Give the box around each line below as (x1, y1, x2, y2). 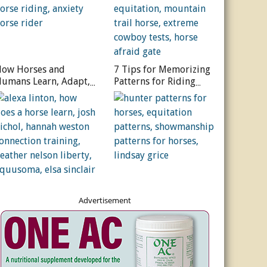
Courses (114, 88, 148, 100)
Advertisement (78, 195, 131, 206)
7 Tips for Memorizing (114, 64, 210, 76)
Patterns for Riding (114, 76, 195, 88)
